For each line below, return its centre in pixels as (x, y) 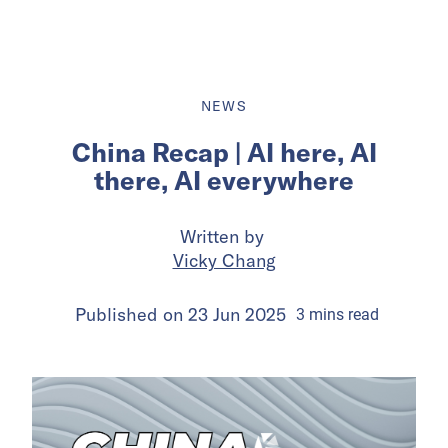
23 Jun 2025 (236, 314)
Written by (224, 236)
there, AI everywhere (224, 180)
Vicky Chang (224, 260)
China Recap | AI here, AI (224, 152)
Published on (131, 314)
